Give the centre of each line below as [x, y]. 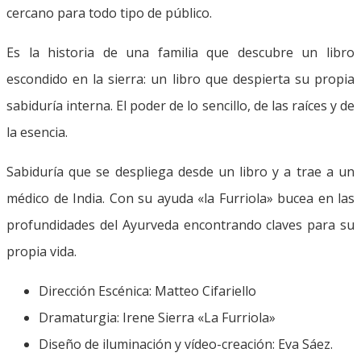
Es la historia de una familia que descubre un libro [180, 52]
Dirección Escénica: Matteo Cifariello [147, 290]
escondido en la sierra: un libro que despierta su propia [180, 79]
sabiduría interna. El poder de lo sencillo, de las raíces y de [180, 105]
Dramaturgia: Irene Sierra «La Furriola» [157, 317]
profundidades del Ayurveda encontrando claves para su [180, 224]
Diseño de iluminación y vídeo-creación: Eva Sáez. [186, 344]
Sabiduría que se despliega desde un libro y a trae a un [180, 171]
